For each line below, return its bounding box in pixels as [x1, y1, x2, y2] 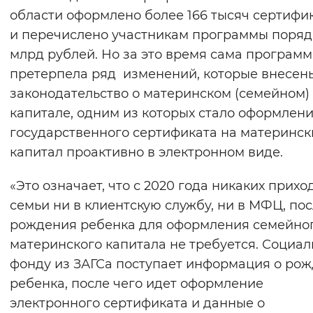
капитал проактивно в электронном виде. [10, 145, 283, 161]
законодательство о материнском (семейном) [10, 86, 310, 102]
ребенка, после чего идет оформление [10, 276, 263, 292]
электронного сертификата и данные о [10, 296, 265, 312]
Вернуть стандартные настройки [95, 10, 268, 24]
